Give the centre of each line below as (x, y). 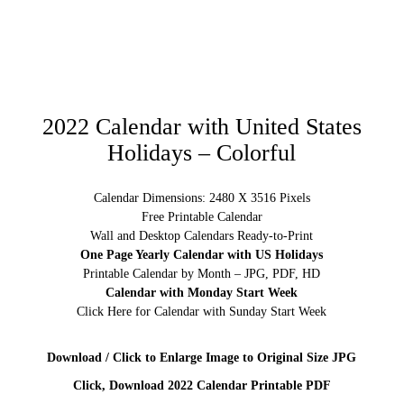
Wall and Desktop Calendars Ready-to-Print (202, 236)
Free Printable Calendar (202, 217)
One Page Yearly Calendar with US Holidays (202, 255)
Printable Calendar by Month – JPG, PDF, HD (202, 274)
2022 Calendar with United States (202, 127)
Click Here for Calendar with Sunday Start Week (202, 312)
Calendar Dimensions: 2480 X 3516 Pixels (202, 198)
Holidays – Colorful (202, 153)
